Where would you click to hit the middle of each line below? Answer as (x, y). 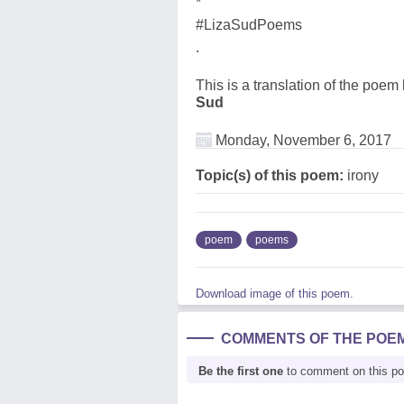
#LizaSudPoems (249, 25)
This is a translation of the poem (299, 85)
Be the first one (241, 371)
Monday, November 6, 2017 (302, 140)
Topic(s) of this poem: (270, 175)
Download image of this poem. (275, 294)
